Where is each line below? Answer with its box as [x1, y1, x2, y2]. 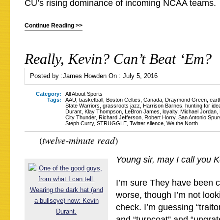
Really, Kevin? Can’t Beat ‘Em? [25, 51, 212, 67]
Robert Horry [144, 114, 175, 120]
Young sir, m [116, 155, 165, 165]
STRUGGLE [97, 120, 127, 126]
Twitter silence [130, 120, 164, 126]
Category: [36, 91, 61, 97]
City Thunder [65, 114, 96, 120]
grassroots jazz [103, 103, 140, 109]
